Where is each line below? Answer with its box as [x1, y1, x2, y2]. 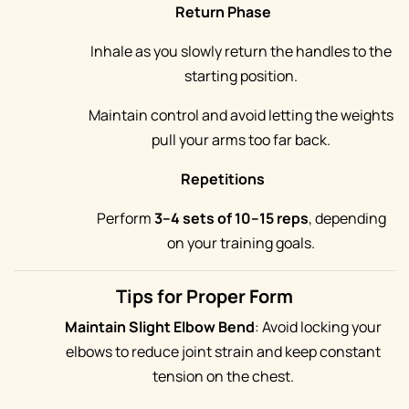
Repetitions [181, 169, 265, 189]
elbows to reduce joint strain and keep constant [65, 341, 381, 362]
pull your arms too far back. [152, 130, 330, 150]
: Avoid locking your [254, 317, 382, 337]
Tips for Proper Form [116, 284, 293, 309]
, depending [308, 208, 386, 228]
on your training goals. [167, 233, 315, 253]
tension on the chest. [152, 366, 294, 386]
